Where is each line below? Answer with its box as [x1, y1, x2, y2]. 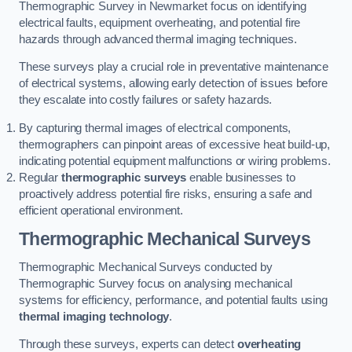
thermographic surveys [60, 170, 186, 184]
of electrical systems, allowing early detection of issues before [19, 77, 328, 90]
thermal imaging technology [19, 310, 170, 323]
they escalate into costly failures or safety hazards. [19, 93, 273, 107]
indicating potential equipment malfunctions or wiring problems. [19, 154, 331, 167]
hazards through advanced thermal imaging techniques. [19, 32, 297, 46]
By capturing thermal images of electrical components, [19, 121, 291, 134]
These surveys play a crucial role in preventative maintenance [19, 60, 329, 74]
